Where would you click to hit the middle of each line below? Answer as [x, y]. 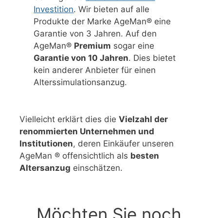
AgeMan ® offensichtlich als [75, 155]
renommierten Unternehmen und [87, 131]
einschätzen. [97, 168]
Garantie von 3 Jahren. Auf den [95, 33]
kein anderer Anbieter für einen [95, 70]
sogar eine [133, 45]
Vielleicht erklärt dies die [69, 119]
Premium [93, 45]
